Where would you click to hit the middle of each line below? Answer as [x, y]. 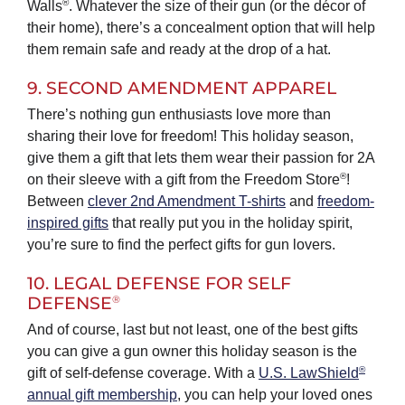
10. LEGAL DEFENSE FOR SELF [159, 283]
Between [57, 201]
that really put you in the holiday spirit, [230, 222]
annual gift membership [102, 394]
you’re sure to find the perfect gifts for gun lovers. [181, 244]
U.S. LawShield [308, 372]
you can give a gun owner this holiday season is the [192, 351]
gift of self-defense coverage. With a [142, 372]
